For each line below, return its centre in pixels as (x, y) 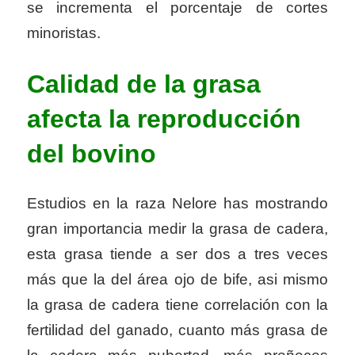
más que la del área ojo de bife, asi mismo (177, 280)
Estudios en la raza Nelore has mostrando (177, 204)
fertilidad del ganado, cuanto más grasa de (177, 330)
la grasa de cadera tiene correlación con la (177, 305)
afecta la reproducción (164, 118)
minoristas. (64, 33)
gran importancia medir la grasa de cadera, (177, 229)
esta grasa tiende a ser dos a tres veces (177, 254)
